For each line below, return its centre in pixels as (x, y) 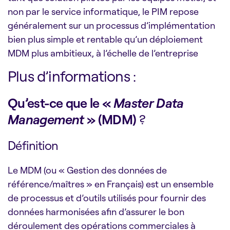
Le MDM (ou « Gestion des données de (87, 170)
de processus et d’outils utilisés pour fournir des (107, 197)
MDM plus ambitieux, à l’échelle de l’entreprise (103, 53)
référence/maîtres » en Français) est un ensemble (111, 184)
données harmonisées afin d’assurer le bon (96, 211)
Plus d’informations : (72, 76)
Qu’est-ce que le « (61, 102)
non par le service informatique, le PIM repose (103, 11)
